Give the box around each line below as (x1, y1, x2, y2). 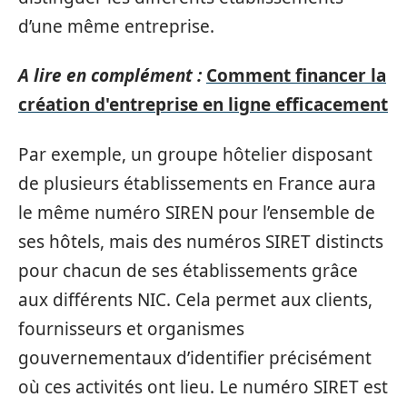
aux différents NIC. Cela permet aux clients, (18, 287, 372, 312)
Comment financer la (206, 64, 386, 87)
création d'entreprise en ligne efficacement (18, 93, 388, 116)
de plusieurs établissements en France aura (18, 171, 376, 195)
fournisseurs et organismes (18, 316, 244, 341)
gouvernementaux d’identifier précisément (18, 345, 372, 370)
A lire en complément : (18, 64, 202, 87)
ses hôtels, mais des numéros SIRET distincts (18, 229, 383, 253)
